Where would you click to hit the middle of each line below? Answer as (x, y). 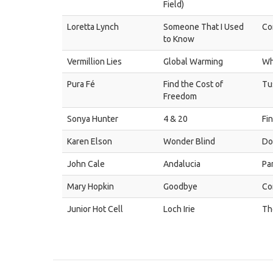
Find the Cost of (193, 84)
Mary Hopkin (90, 186)
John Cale (86, 164)
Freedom (180, 96)
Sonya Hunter (93, 119)
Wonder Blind (189, 141)
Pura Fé (81, 84)
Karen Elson (90, 141)
